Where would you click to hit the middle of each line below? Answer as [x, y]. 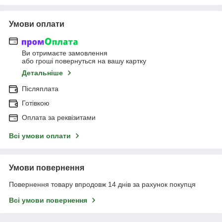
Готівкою [36, 103]
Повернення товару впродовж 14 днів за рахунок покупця [102, 184]
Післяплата [40, 88]
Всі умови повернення [48, 200]
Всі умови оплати [40, 136]
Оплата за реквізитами [59, 117]
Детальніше [42, 73]
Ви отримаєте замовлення [65, 53]
